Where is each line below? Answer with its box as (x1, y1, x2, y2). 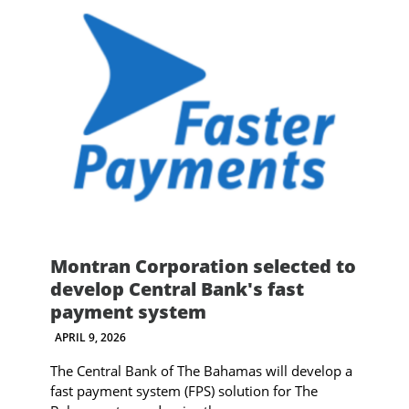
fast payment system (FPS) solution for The (49, 381, 318, 400)
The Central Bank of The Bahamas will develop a (49, 361, 352, 380)
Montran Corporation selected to (49, 253, 356, 278)
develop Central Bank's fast (49, 276, 304, 301)
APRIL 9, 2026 (54, 329, 126, 345)
